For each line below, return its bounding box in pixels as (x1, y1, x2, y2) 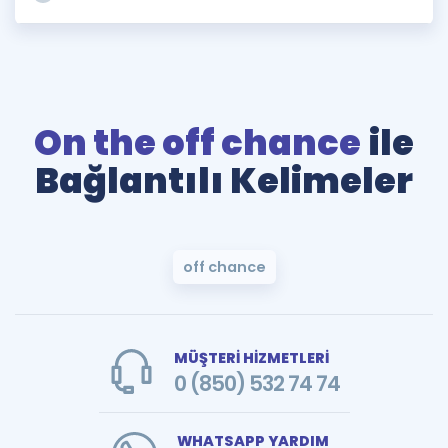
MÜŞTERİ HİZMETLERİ (173, 348, 329, 368)
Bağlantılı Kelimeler (35, 156, 413, 205)
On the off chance (34, 118, 361, 167)
